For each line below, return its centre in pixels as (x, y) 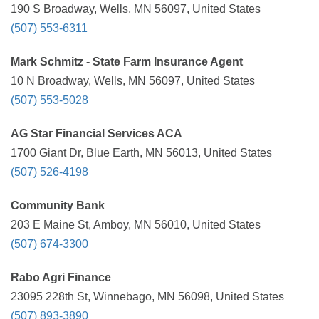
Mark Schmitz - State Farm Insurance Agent (127, 62)
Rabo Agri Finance (61, 277)
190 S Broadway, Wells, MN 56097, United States (136, 9)
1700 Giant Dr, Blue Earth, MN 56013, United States (141, 153)
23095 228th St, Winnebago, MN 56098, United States (147, 297)
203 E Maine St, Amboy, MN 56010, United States (136, 225)
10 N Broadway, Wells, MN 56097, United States (133, 81)
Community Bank (58, 205)
